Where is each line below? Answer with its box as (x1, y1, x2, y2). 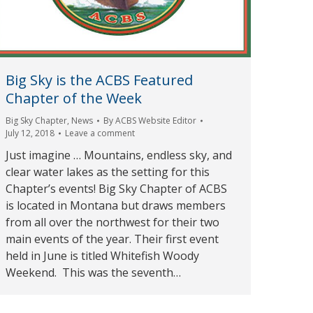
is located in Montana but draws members (6, 198, 226, 214)
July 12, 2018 (6, 127, 54, 140)
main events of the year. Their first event (6, 231, 219, 247)
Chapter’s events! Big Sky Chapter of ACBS (6, 181, 227, 197)
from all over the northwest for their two (6, 214, 219, 231)
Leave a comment (65, 127, 135, 140)
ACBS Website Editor (115, 115, 196, 127)
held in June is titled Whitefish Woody (6, 248, 199, 264)
